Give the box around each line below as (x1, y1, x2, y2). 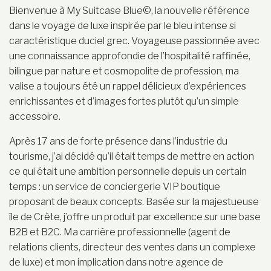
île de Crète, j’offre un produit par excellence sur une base (9, 211, 261, 223)
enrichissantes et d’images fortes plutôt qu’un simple (9, 95, 239, 107)
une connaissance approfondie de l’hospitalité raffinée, (9, 50, 250, 62)
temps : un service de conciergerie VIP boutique (9, 180, 220, 192)
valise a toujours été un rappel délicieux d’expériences (9, 80, 246, 92)
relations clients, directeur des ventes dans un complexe (9, 241, 256, 253)
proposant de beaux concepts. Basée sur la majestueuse (9, 195, 259, 207)
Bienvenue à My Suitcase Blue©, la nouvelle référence (9, 4, 250, 16)
